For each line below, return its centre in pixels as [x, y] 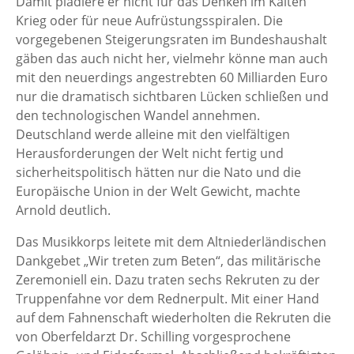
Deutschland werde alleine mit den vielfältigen [153, 134]
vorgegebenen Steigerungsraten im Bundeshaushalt [171, 39]
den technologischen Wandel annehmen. [138, 115]
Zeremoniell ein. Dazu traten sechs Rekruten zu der [168, 279]
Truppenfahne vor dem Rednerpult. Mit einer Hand [168, 298]
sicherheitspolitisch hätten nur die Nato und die [158, 172]
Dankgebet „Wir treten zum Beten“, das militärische [168, 260]
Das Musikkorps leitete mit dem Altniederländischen [171, 241]
